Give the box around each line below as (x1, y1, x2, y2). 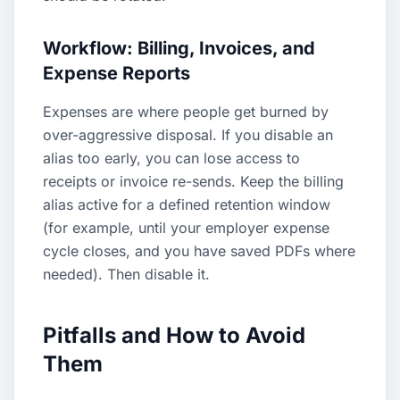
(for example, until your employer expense (43, 219, 329, 237)
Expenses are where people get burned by (43, 103, 329, 121)
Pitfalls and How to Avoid (43, 322, 305, 348)
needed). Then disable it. (43, 265, 210, 283)
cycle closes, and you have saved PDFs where (43, 242, 355, 260)
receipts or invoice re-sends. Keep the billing (43, 172, 344, 190)
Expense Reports (43, 62, 190, 84)
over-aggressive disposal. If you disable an (43, 126, 333, 144)
